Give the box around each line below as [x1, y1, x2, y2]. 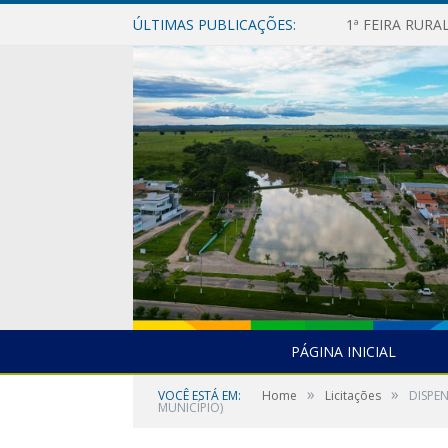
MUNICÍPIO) [158, 398, 223, 416]
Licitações [325, 386, 381, 404]
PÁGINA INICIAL [290, 341, 396, 361]
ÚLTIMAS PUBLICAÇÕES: [133, 15, 296, 34]
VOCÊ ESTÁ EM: [158, 386, 241, 404]
